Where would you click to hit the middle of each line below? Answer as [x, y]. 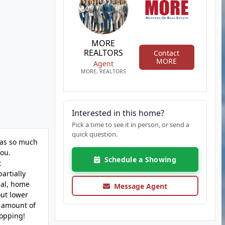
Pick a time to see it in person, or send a [130, 125]
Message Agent [138, 186]
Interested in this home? [118, 113]
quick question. [94, 134]
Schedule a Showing [138, 159]
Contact [167, 53]
